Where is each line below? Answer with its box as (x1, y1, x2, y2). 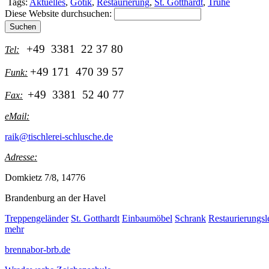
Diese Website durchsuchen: (5, 8, 114, 19)
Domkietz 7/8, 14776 (5, 172, 85, 183)
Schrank (175, 213, 206, 223)
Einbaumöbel (122, 213, 172, 223)
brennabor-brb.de (5, 244, 70, 255)
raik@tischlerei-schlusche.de (5, 131, 113, 142)
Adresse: (5, 151, 37, 162)
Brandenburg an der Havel (5, 192, 106, 203)
